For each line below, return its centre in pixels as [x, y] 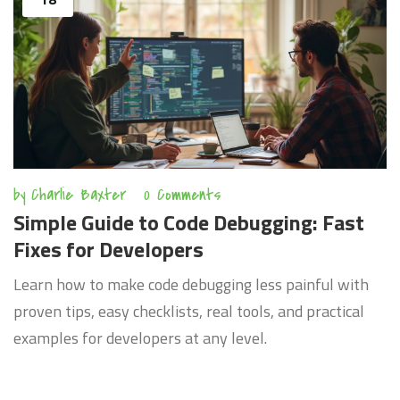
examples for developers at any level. [140, 338]
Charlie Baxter [79, 196]
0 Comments [183, 196]
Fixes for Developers [108, 250]
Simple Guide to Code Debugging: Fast [189, 223]
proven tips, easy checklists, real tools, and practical [189, 312]
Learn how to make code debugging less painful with [191, 285]
